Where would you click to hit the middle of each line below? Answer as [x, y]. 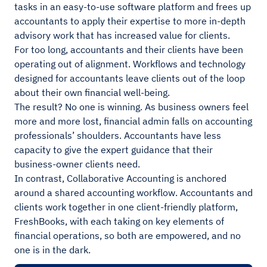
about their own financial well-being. [92, 92]
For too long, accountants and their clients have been [129, 49]
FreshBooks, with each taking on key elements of [119, 221]
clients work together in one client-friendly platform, [126, 207]
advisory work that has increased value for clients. [122, 35]
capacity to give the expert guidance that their [114, 150]
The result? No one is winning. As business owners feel [131, 107]
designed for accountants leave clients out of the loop [130, 78]
